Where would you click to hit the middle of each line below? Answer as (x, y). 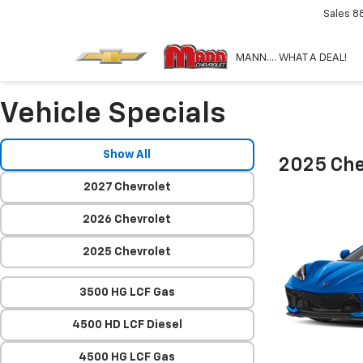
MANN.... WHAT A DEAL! (292, 58)
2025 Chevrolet (127, 252)
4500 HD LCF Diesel (127, 325)
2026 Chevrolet (127, 220)
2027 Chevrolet (127, 187)
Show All (127, 155)
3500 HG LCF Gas (127, 293)
